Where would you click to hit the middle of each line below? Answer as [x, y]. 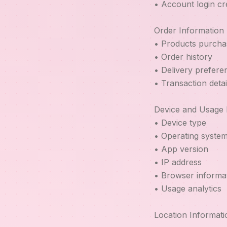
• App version [181, 149]
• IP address [178, 162]
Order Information [189, 30]
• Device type [180, 123]
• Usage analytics [188, 188]
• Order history [183, 57]
